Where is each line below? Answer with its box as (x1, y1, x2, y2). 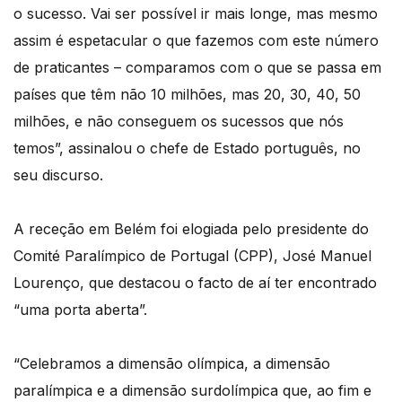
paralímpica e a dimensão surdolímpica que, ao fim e (13, 380, 371, 399)
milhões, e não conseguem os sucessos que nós (13, 111, 344, 130)
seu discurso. (13, 165, 103, 184)
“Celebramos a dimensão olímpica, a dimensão (13, 354, 330, 372)
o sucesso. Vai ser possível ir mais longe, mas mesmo (13, 4, 378, 22)
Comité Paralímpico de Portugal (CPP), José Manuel (13, 246, 371, 265)
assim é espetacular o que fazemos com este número (13, 31, 379, 49)
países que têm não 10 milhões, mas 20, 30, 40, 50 (13, 84, 361, 103)
